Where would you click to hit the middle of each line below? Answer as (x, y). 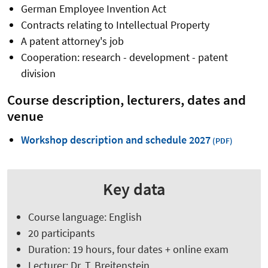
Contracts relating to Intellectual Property (115, 25)
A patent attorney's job (72, 41)
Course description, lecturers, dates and (127, 100)
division (38, 74)
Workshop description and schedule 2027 (115, 140)
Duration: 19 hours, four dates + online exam (129, 249)
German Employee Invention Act (93, 9)
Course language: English (86, 217)
